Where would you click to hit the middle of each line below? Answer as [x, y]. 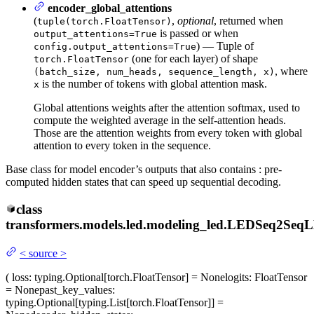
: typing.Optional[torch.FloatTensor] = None [127, 277]
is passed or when [198, 34]
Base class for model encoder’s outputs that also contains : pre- [144, 170]
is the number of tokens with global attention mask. [153, 84]
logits [237, 277]
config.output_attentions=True [115, 47]
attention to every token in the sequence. [122, 146]
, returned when [248, 21]
